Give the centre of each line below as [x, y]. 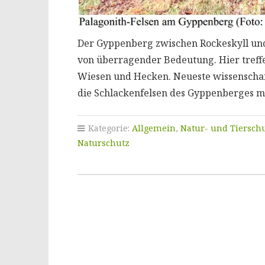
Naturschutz [103, 143]
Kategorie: [109, 128]
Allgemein [153, 128]
